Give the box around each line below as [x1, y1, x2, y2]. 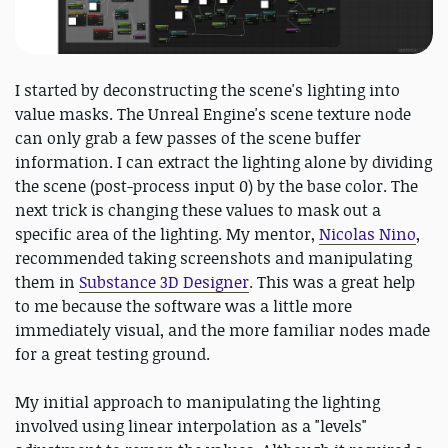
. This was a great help [249, 271, 415, 294]
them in [15, 271, 79, 294]
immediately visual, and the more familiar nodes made [15, 319, 430, 342]
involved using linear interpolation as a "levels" [15, 415, 367, 438]
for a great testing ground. [15, 343, 210, 366]
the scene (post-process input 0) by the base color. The [15, 175, 418, 198]
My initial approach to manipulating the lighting [15, 391, 380, 414]
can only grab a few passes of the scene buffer [15, 127, 361, 150]
